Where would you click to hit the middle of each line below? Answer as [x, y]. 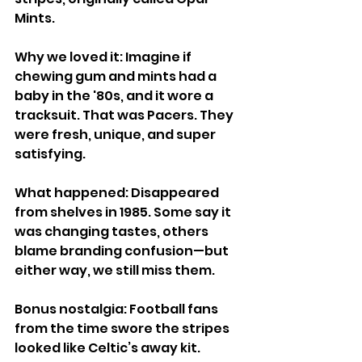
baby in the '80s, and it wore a [115, 95]
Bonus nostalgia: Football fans [118, 309]
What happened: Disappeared [118, 192]
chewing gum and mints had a [117, 76]
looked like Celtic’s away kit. [107, 347]
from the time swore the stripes [123, 328]
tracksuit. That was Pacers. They [125, 115]
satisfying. [50, 154]
